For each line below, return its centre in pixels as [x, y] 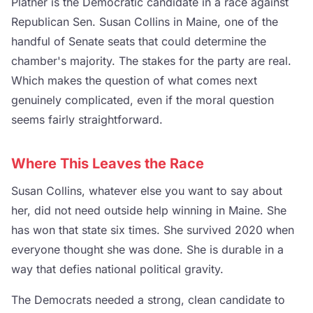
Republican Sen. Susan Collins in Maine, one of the [145, 22]
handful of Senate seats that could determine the [139, 41]
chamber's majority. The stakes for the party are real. [151, 61]
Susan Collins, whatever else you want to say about [147, 191]
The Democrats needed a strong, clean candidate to [148, 300]
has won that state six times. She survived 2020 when [153, 230]
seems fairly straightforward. [87, 119]
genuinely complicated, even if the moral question [143, 100]
